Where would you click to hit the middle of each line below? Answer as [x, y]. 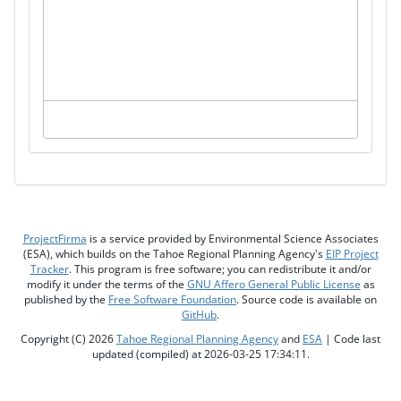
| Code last [351, 339]
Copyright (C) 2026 [68, 339]
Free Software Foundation [172, 299]
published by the [66, 299]
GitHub [199, 315]
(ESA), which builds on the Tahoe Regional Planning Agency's [174, 254]
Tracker [49, 269]
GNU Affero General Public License [273, 284]
